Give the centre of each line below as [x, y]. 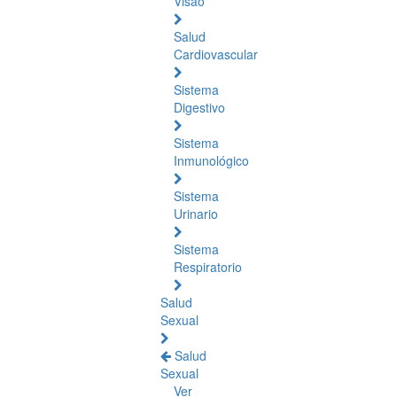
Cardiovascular [216, 54]
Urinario [196, 214]
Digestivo [199, 107]
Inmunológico [211, 160]
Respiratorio [208, 267]
